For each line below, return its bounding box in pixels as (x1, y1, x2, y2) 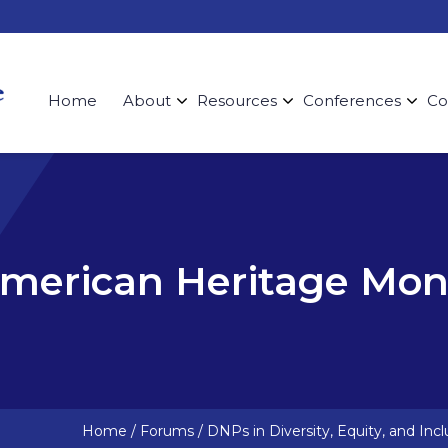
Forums (140, 422, 194, 440)
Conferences (303, 91, 401, 110)
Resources (197, 91, 277, 110)
